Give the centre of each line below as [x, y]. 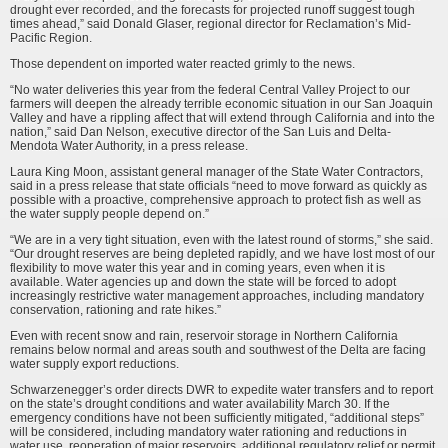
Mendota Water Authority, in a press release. [129, 146]
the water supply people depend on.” [109, 214]
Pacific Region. [51, 38]
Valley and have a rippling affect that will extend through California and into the [222, 118]
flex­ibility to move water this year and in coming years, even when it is [197, 268]
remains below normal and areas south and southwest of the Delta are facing [218, 350]
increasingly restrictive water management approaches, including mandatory [217, 296]
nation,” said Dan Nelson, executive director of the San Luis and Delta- [200, 132]
